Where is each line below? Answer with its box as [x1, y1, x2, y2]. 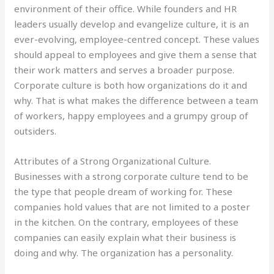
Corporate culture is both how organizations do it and [14, 78, 248, 91]
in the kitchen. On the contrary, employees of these [14, 215, 239, 228]
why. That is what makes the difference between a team [14, 94, 259, 106]
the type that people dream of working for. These [14, 185, 233, 198]
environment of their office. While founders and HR [14, 2, 237, 15]
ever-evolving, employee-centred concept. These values [14, 32, 260, 45]
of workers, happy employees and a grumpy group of [14, 109, 249, 122]
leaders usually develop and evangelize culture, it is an [14, 17, 250, 30]
